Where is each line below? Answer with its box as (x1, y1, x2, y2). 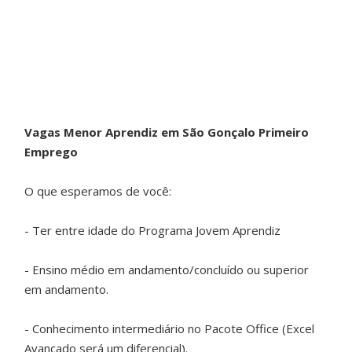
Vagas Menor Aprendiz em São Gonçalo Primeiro (24, 124, 310, 140)
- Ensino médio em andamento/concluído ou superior (24, 262, 310, 277)
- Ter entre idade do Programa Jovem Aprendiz (24, 222, 281, 238)
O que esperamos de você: (24, 183, 172, 199)
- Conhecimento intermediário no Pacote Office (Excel (24, 321, 315, 336)
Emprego (24, 144, 79, 159)
